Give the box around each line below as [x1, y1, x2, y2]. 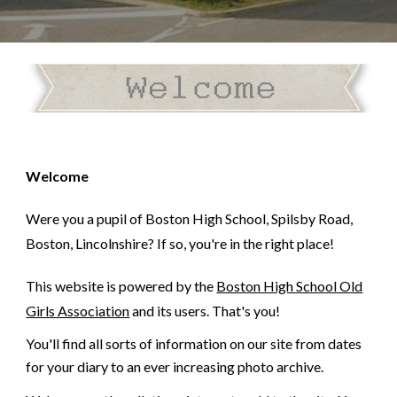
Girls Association [26, 302, 130, 319]
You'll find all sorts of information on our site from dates [26, 335, 362, 352]
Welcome [26, 167, 90, 184]
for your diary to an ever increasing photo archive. [26, 358, 327, 375]
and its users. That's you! [129, 302, 281, 319]
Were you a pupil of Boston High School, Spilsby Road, [26, 210, 354, 227]
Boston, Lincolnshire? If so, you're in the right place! [26, 235, 338, 252]
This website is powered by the [26, 277, 217, 294]
